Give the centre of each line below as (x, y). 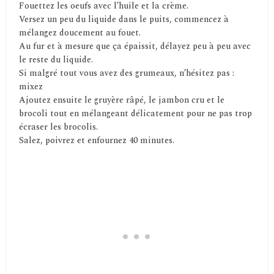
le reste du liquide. (56, 60)
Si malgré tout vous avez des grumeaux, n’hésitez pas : (127, 73)
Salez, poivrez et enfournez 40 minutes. (97, 141)
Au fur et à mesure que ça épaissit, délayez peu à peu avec (135, 46)
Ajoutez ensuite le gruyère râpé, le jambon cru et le (122, 100)
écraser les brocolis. (59, 127)
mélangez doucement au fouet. (80, 33)
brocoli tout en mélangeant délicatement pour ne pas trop (136, 114)
